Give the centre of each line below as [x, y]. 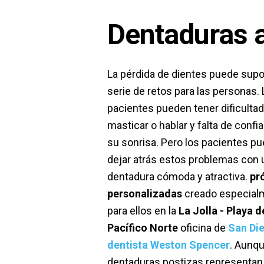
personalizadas [145, 193]
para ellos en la [143, 210]
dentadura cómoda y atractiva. [179, 176]
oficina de [203, 227]
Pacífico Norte [143, 227]
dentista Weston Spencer [169, 245]
